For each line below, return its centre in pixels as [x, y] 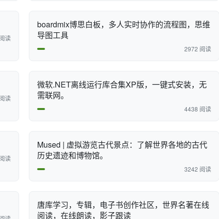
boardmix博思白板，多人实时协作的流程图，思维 [124, 24]
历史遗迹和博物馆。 [72, 155]
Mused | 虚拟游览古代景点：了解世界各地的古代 [122, 144]
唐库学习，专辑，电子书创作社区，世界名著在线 [123, 205]
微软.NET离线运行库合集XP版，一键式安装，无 [122, 84]
